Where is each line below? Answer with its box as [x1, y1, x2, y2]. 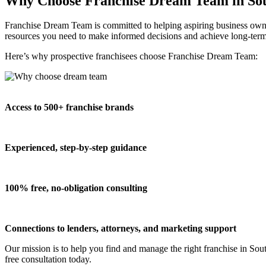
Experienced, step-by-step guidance [5, 142, 147, 153]
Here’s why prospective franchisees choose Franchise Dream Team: [5, 51, 258, 62]
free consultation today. [5, 254, 91, 265]
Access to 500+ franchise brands [5, 102, 134, 113]
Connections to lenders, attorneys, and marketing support [5, 223, 236, 234]
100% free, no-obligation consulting [5, 183, 147, 194]
